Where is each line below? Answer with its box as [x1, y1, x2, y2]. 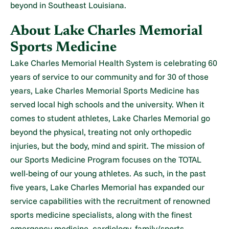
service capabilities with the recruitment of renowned [10, 195, 211, 206]
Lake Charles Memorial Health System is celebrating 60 [10, 57, 218, 68]
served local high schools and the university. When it [10, 99, 205, 109]
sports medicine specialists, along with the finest [10, 209, 193, 220]
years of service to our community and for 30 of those [10, 71, 209, 82]
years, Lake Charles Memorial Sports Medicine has [10, 85, 200, 96]
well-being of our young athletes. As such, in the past [10, 168, 207, 178]
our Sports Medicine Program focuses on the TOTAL [10, 154, 202, 165]
